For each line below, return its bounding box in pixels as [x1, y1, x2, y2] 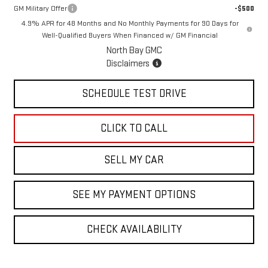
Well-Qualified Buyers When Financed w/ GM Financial [42, 31, 218, 41]
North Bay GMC [106, 45, 162, 57]
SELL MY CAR [104, 154, 164, 167]
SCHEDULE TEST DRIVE [81, 87, 187, 100]
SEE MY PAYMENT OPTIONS [72, 188, 196, 202]
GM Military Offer [13, 4, 67, 14]
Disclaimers [106, 58, 150, 70]
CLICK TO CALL [100, 122, 167, 135]
